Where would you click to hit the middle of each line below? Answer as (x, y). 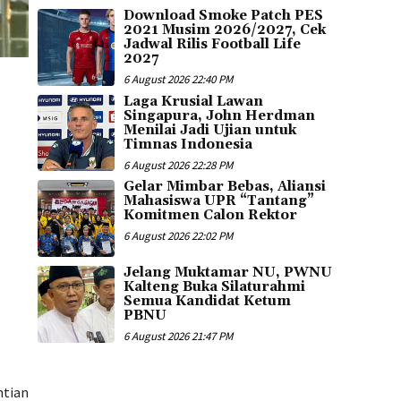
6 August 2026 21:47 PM (178, 337)
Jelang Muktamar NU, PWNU (227, 273)
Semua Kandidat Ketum (207, 302)
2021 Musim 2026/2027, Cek (224, 30)
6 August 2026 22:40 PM (178, 79)
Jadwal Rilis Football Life (212, 44)
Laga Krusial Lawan (193, 101)
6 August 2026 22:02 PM (178, 236)
